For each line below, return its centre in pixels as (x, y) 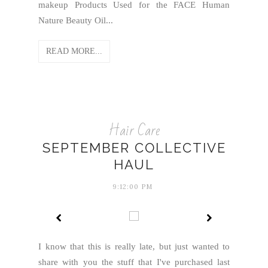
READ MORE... (74, 51)
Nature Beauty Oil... (76, 20)
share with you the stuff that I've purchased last (134, 262)
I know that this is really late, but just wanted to (134, 246)
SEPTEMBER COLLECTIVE (134, 148)
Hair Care (134, 131)
